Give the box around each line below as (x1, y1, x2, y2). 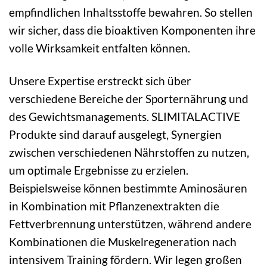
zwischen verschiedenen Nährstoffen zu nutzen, (9, 145, 249, 159)
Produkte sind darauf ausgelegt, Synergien (9, 127, 222, 141)
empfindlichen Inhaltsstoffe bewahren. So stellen (9, 5, 253, 19)
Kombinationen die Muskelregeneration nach (9, 234, 237, 249)
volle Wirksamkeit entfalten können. (9, 41, 190, 55)
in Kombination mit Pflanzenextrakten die (9, 198, 219, 213)
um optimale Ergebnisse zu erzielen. (9, 163, 188, 177)
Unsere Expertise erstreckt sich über (9, 73, 191, 88)
